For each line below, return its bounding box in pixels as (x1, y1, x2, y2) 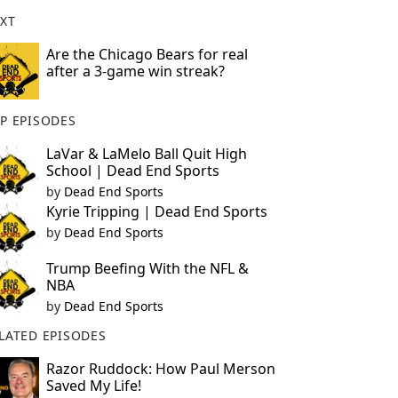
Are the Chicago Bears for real (45, 44, 248, 64)
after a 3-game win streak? (45, 61, 225, 81)
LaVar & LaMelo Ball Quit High (45, 144, 247, 163)
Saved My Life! (45, 376, 141, 395)
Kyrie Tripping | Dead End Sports (45, 202, 267, 221)
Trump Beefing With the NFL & (45, 259, 249, 278)
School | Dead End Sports (45, 161, 219, 180)
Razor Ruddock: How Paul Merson (45, 359, 275, 378)
